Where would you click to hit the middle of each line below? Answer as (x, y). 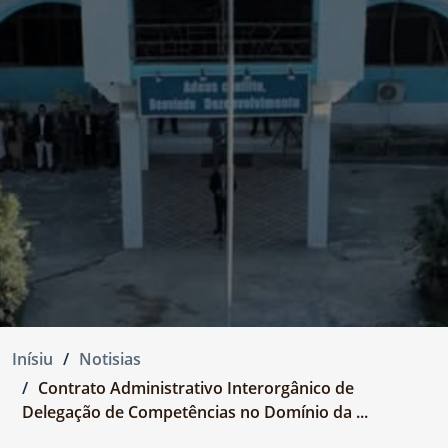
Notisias (110, 359)
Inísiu (32, 359)
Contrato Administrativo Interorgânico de (196, 388)
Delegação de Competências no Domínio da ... (195, 412)
